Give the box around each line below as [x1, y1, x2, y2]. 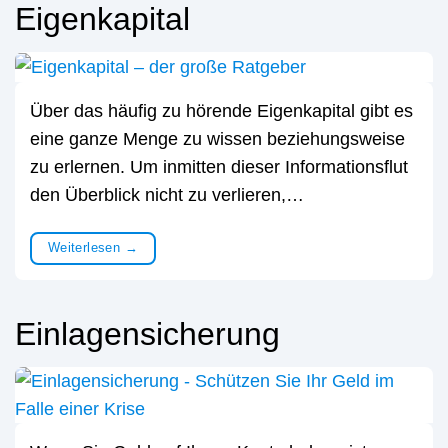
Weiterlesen [47, 239, 125, 255]
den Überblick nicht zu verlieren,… [30, 184, 304, 205]
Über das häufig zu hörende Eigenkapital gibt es [30, 100, 413, 121]
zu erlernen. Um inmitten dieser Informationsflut [30, 156, 408, 177]
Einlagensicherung [15, 315, 280, 352]
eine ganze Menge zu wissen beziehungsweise [30, 128, 405, 149]
